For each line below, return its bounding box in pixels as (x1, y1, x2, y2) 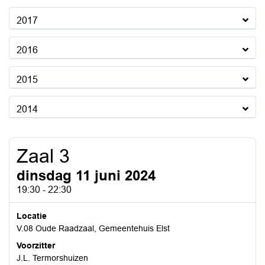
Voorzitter (17, 241, 55, 250)
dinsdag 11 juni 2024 (17, 167, 156, 183)
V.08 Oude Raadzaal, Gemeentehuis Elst (17, 224, 170, 233)
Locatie (17, 211, 47, 221)
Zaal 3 (17, 146, 70, 167)
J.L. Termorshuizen (17, 253, 88, 263)
